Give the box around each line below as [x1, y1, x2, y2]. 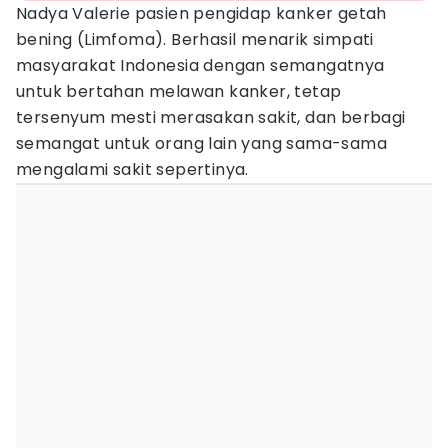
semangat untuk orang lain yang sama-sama [16, 132, 387, 155]
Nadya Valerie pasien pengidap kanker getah [16, 2, 387, 25]
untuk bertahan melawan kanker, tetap [16, 80, 342, 103]
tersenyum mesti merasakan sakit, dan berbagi [16, 106, 406, 129]
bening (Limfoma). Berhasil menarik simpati [16, 28, 374, 51]
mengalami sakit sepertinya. [16, 158, 249, 181]
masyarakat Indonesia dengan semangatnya [16, 54, 385, 77]
